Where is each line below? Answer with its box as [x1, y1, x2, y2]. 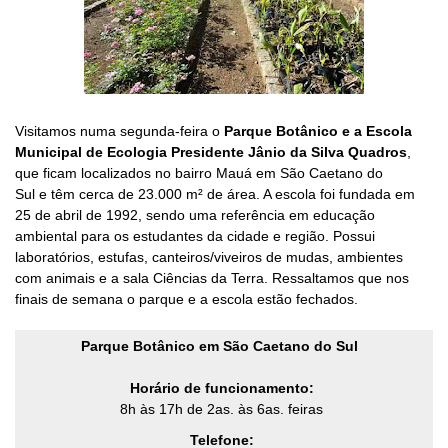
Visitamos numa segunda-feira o [15, 123, 224, 139]
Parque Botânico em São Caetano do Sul [81, 338, 362, 354]
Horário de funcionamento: [129, 380, 314, 396]
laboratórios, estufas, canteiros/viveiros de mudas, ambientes [15, 249, 403, 265]
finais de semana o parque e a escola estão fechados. [15, 291, 358, 307]
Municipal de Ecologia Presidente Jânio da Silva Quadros [15, 144, 407, 160]
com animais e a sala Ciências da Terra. [15, 270, 268, 286]
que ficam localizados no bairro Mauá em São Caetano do [15, 165, 383, 181]
